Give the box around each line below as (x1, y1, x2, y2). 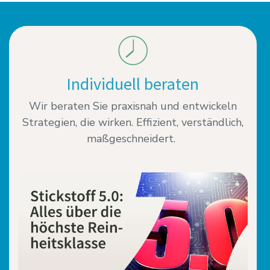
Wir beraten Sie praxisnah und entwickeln (28, 99, 237, 114)
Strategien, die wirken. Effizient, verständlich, (22, 115, 243, 130)
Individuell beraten (66, 73, 199, 95)
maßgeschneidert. (87, 131, 179, 146)
